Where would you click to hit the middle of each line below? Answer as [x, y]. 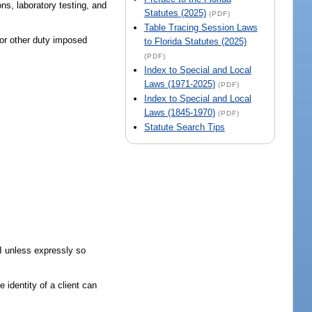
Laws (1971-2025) [179, 84]
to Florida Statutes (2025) [195, 42]
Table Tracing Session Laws [201, 28]
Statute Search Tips [184, 127]
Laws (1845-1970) [179, 113]
